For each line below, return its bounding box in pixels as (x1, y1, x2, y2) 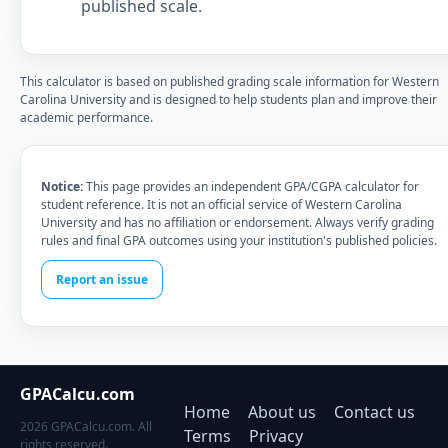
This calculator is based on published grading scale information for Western (20, 73, 439, 90)
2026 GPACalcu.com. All (20, 418, 152, 435)
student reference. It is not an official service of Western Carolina (41, 196, 402, 213)
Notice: (41, 178, 83, 195)
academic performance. (20, 109, 153, 126)
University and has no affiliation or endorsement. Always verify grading (41, 214, 434, 231)
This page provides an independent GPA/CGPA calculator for (83, 178, 419, 195)
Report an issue (56, 271, 148, 288)
